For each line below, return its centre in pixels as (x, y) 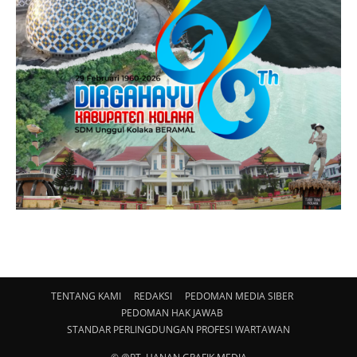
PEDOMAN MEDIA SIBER (239, 296)
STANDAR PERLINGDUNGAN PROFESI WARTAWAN (178, 329)
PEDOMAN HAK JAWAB (172, 312)
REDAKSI (153, 296)
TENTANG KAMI (86, 296)
